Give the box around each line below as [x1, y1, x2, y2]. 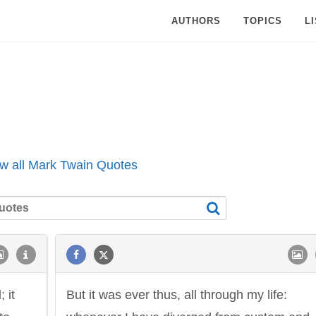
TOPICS [243, 16, 282, 26]
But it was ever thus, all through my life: [66, 288, 287, 302]
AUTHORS [171, 16, 221, 26]
